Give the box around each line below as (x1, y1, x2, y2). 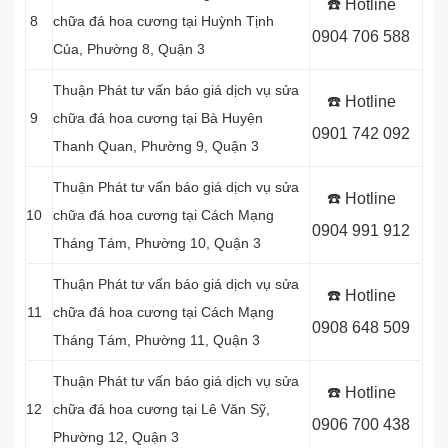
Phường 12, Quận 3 (53, 429, 179, 445)
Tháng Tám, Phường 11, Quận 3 (53, 332, 260, 348)
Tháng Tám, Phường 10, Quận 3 (53, 235, 261, 251)
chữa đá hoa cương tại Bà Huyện (53, 110, 263, 126)
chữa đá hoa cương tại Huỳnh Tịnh (53, 13, 274, 29)
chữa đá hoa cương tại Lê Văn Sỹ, (53, 401, 270, 417)
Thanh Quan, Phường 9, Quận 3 (53, 138, 259, 154)
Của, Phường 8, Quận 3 (53, 41, 205, 57)
